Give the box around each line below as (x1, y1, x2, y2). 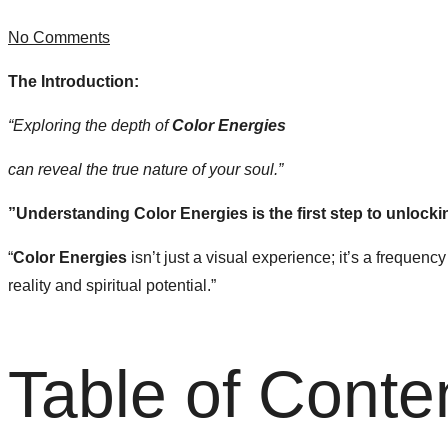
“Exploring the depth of (8, 117, 172, 135)
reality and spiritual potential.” (8, 277, 216, 295)
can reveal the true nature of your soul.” (8, 161, 283, 179)
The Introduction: (8, 73, 139, 91)
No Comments (8, 29, 110, 47)
